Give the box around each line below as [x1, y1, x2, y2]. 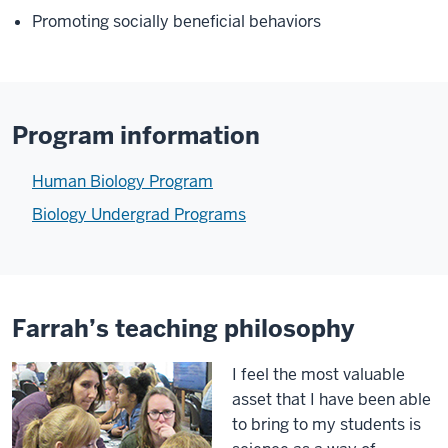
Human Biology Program [32, 170, 213, 192]
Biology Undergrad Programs [32, 203, 246, 225]
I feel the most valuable [232, 363, 405, 385]
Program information [12, 119, 260, 151]
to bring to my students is [232, 413, 421, 435]
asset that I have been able [232, 388, 431, 410]
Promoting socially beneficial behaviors [32, 10, 321, 32]
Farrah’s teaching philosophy [12, 312, 354, 344]
